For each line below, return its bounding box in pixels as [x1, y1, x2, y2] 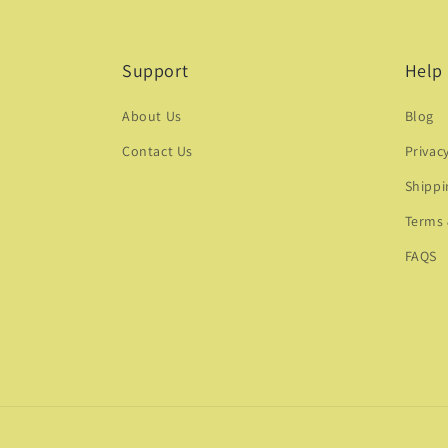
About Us [122, 107, 182, 125]
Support [122, 59, 189, 82]
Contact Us [122, 142, 193, 160]
